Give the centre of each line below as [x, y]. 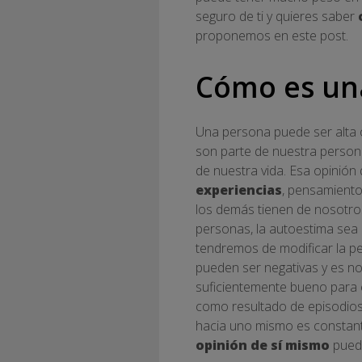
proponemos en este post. [272, 36]
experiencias [239, 189]
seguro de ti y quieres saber [277, 17]
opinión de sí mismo [263, 345]
